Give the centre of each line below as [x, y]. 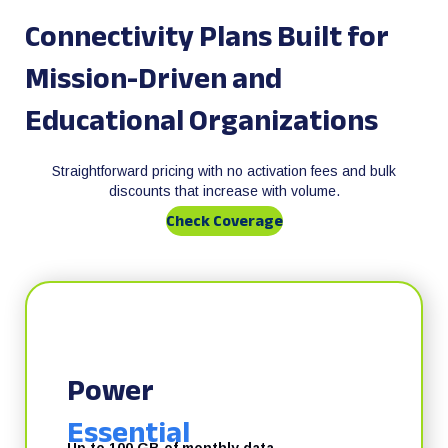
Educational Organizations [201, 120]
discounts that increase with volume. [224, 191]
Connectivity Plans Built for [207, 36]
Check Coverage [224, 221]
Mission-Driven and [153, 78]
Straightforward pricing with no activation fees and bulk [224, 171]
